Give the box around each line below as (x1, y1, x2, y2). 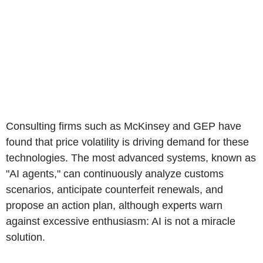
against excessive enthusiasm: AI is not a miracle (6, 215, 235, 227)
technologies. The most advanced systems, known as (6, 151, 256, 164)
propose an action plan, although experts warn (6, 199, 222, 211)
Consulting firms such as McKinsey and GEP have (6, 120, 241, 132)
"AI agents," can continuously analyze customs (6, 167, 224, 180)
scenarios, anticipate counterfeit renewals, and (6, 183, 223, 195)
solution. (6, 231, 45, 243)
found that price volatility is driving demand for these (6, 136, 249, 148)
